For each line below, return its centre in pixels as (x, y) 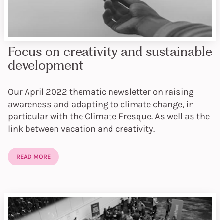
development (46, 65)
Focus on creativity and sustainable (110, 51)
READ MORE (33, 156)
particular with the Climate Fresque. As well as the (109, 117)
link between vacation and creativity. (81, 129)
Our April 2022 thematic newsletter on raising (101, 92)
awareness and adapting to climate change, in (101, 104)
